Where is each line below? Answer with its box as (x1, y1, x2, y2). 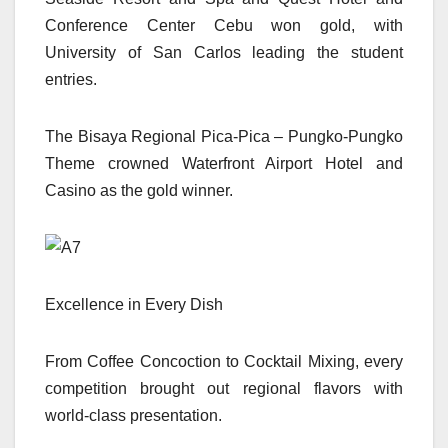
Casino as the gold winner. (45, 182, 233, 200)
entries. (45, 71, 97, 89)
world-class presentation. (45, 407, 222, 425)
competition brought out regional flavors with (45, 380, 403, 398)
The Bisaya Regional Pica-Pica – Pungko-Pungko (45, 128, 403, 146)
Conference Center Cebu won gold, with (45, 17, 403, 35)
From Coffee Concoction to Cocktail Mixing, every (45, 353, 403, 371)
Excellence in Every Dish (45, 296, 223, 314)
